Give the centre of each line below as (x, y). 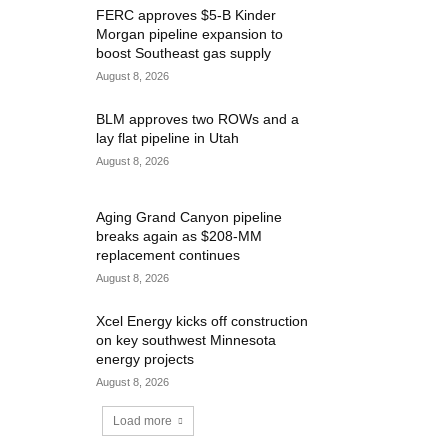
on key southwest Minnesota (186, 340)
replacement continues (168, 255)
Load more (142, 421)
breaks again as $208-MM (179, 236)
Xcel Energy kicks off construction (202, 321)
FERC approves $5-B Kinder (186, 15)
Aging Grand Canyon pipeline (189, 217)
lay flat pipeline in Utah (168, 138)
